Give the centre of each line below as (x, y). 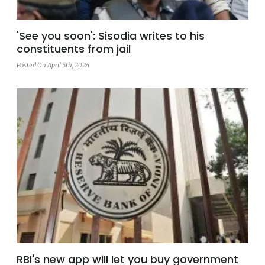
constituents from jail (74, 49)
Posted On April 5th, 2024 (53, 65)
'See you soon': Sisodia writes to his (111, 35)
